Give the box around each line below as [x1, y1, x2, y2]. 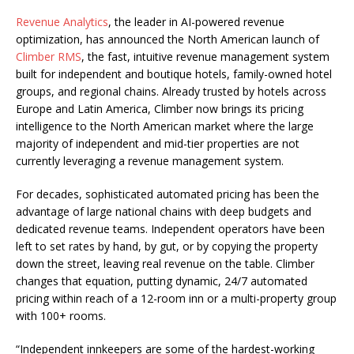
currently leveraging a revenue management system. [16, 153, 284, 168]
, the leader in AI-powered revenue [108, 13, 284, 29]
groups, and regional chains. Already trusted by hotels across [16, 83, 326, 99]
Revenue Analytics [16, 13, 108, 29]
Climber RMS [16, 48, 81, 64]
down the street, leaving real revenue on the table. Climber [16, 255, 314, 271]
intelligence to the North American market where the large [16, 118, 314, 134]
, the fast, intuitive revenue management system [81, 48, 330, 64]
